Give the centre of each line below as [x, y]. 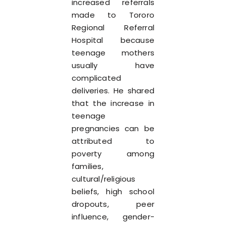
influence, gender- [113, 217]
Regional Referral [113, 27]
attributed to [113, 141]
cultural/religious [104, 179]
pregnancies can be [113, 128]
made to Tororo [113, 15]
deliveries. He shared [113, 91]
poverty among [113, 154]
